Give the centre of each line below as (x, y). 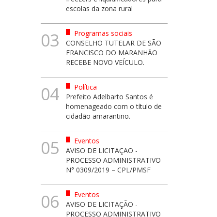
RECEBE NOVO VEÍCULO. (105, 62)
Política (85, 87)
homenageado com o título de (114, 106)
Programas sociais (102, 33)
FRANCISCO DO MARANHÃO (112, 53)
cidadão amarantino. (98, 116)
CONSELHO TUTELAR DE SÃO (114, 43)
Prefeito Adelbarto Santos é (109, 97)
